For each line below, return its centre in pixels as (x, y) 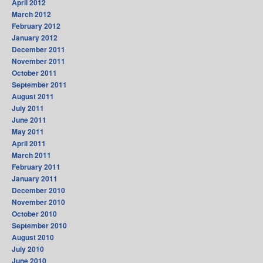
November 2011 (38, 61)
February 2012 (36, 26)
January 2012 (35, 38)
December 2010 (38, 190)
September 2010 (39, 226)
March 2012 (31, 14)
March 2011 (31, 155)
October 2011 (34, 73)
